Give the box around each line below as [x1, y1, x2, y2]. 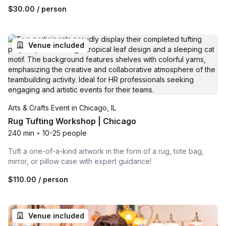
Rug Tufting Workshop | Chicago [8, 116, 136, 126]
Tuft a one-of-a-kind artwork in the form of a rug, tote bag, [8, 146, 204, 155]
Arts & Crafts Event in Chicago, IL [8, 103, 116, 112]
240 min [8, 128, 34, 137]
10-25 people [42, 128, 87, 137]
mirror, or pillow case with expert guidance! [8, 156, 151, 165]
